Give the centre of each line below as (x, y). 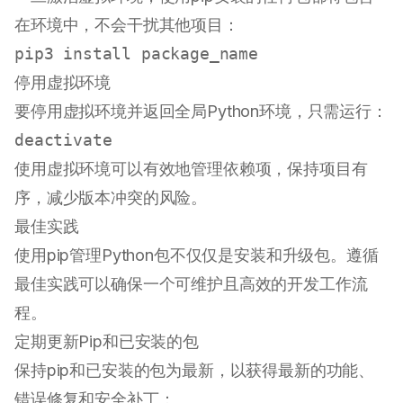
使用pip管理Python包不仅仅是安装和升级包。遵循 (197, 255)
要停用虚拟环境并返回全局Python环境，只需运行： (201, 112)
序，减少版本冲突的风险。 (111, 198)
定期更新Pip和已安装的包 (107, 342)
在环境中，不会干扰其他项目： (127, 25)
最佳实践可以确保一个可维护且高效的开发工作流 (191, 284)
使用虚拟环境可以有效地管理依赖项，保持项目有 (191, 169)
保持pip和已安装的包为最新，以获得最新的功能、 (195, 371)
